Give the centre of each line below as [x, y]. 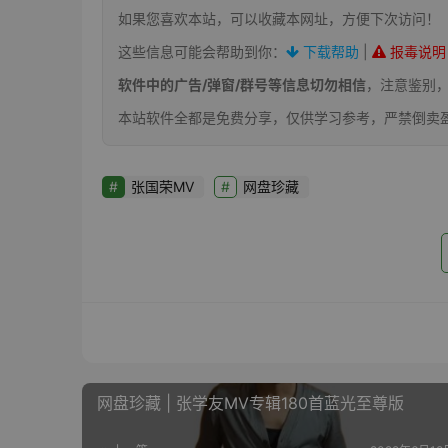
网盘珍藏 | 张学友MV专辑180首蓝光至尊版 [250, 403]
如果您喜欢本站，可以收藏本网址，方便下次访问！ [279, 19]
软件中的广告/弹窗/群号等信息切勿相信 [242, 85]
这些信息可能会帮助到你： [202, 52]
